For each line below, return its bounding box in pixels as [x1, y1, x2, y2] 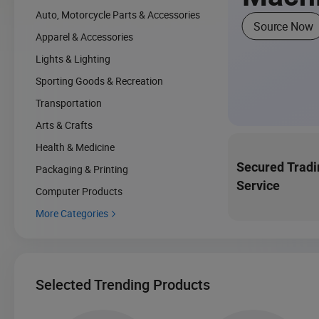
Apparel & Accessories [36, 29, 133, 43]
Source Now [253, 18, 313, 33]
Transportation [36, 95, 102, 110]
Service [236, 178, 280, 193]
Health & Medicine [36, 140, 115, 154]
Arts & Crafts [36, 117, 93, 132]
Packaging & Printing [36, 162, 128, 176]
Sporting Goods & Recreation [36, 73, 163, 88]
